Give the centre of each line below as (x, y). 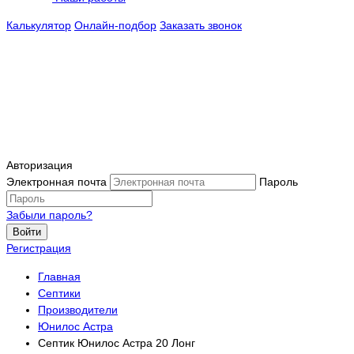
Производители (78, 309)
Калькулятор (39, 26)
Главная (59, 276)
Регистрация (39, 249)
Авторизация (40, 166)
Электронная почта (56, 182)
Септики (59, 293)
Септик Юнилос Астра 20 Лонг (117, 343)
